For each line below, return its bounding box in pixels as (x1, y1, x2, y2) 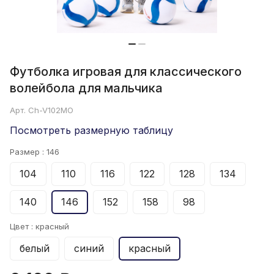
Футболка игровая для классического (10, 64, 242, 80)
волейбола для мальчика (10, 81, 163, 96)
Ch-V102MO (28, 105, 73, 116)
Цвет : (10, 221, 35, 232)
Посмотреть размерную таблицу (10, 124, 173, 137)
